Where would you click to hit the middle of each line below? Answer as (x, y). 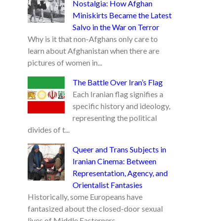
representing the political (115, 118)
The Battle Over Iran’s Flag (118, 82)
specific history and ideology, (121, 106)
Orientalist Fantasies (108, 185)
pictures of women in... (65, 62)
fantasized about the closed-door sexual (95, 208)
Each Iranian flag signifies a (118, 94)
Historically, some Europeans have (85, 197)
